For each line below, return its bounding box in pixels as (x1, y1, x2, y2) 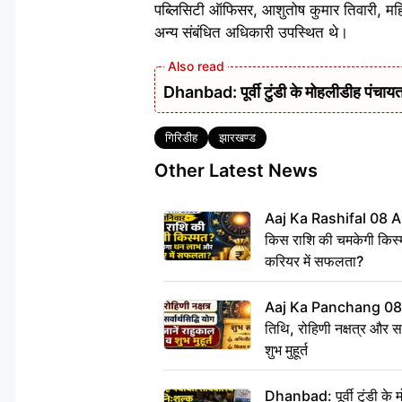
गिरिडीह (165, 129, 197, 144)
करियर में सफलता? (265, 251, 363, 270)
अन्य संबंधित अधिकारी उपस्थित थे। (154, 22, 348, 41)
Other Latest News (154, 159, 318, 181)
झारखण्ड (219, 129, 256, 144)
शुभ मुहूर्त (265, 340, 308, 359)
